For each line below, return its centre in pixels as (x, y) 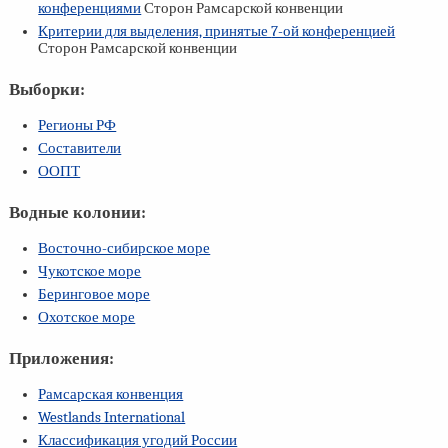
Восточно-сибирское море (124, 249)
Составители (80, 149)
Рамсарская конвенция (111, 395)
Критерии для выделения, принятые (155, 32)
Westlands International (112, 417)
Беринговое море (94, 294)
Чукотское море (90, 272)
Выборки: (46, 90)
